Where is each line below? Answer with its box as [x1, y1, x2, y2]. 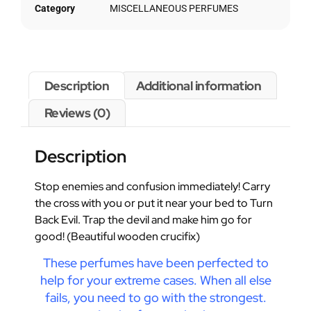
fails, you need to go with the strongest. [44, 289, 267, 306]
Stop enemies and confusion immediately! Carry [35, 178, 270, 194]
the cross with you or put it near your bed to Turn [35, 195, 273, 210]
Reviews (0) [44, 105, 110, 121]
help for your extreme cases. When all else [40, 272, 271, 289]
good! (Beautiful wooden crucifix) [35, 228, 200, 244]
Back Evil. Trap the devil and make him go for [35, 212, 252, 227]
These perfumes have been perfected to [42, 255, 269, 271]
